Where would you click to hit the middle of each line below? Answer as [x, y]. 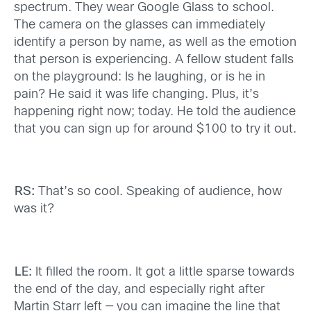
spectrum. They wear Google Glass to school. [144, 8]
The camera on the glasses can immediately [140, 25]
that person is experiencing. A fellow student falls [154, 60]
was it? [34, 210]
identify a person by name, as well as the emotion [155, 42]
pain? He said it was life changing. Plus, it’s [136, 94]
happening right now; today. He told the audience [155, 112]
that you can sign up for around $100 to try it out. [155, 129]
